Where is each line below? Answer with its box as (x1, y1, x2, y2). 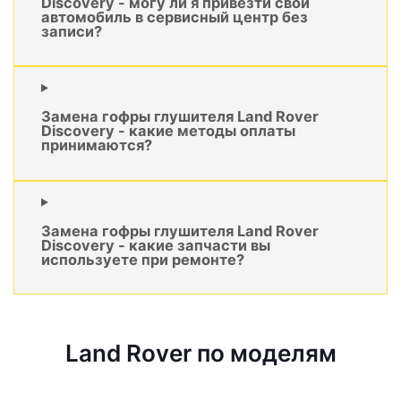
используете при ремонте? (41, 251, 244, 269)
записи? (41, 21, 102, 40)
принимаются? (41, 136, 152, 155)
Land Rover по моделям (64, 339, 337, 368)
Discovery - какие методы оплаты (41, 122, 295, 141)
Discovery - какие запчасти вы (41, 236, 270, 255)
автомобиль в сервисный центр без (41, 7, 308, 26)
